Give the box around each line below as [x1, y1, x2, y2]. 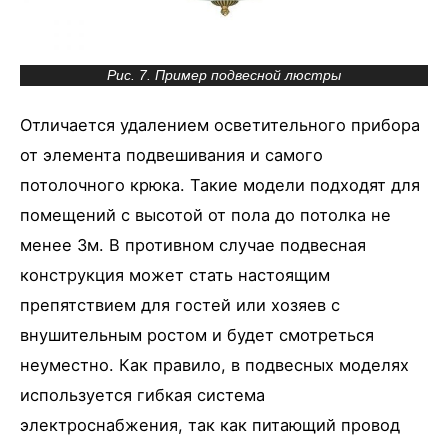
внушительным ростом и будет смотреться [20, 325, 374, 346]
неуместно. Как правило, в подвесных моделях [20, 355, 409, 376]
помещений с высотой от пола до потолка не [20, 205, 391, 226]
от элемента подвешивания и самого [20, 145, 323, 166]
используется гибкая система [20, 385, 265, 406]
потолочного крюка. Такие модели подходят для [20, 175, 420, 196]
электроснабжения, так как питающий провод [20, 415, 400, 436]
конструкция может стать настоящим [20, 265, 330, 286]
